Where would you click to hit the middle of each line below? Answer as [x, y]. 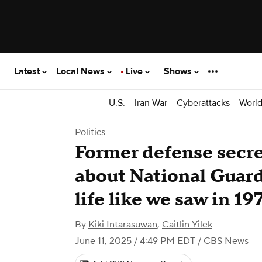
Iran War [151, 103]
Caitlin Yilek [187, 225]
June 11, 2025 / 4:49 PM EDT [135, 241]
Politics [90, 132]
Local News [82, 71]
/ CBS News [222, 241]
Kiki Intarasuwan [123, 225]
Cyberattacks [203, 103]
